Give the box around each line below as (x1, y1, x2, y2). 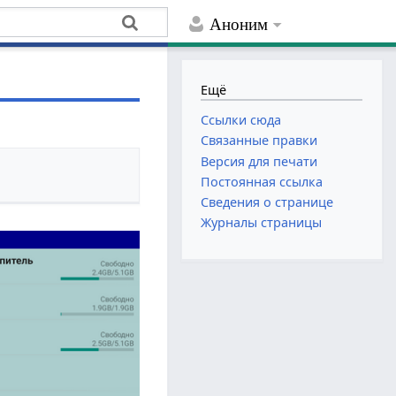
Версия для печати (201, 152, 318, 170)
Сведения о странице (201, 193, 334, 210)
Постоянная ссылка (201, 172, 324, 190)
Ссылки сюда (201, 111, 282, 129)
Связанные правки (201, 132, 318, 149)
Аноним (209, 15, 269, 34)
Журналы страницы (201, 214, 323, 232)
